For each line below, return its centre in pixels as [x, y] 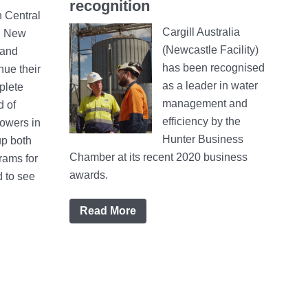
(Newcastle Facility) [211, 50]
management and [205, 104]
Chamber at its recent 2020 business [159, 157]
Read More [108, 211]
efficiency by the [202, 122]
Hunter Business [203, 140]
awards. [89, 175]
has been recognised [214, 68]
